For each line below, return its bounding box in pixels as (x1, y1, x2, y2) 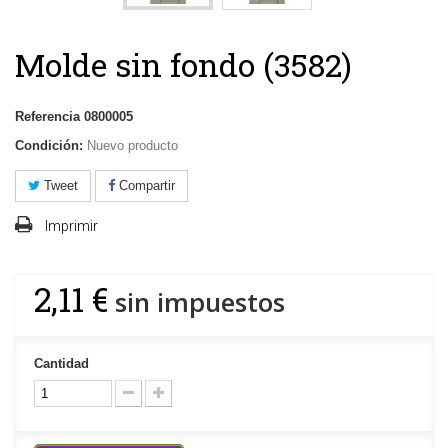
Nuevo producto (87, 138, 178, 154)
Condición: (15, 138, 83, 154)
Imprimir (45, 218, 98, 235)
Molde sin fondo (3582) (15, 43, 352, 87)
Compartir (115, 178, 175, 194)
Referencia (15, 109, 80, 125)
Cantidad (34, 356, 89, 372)
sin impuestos (108, 284, 285, 321)
